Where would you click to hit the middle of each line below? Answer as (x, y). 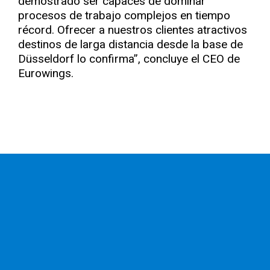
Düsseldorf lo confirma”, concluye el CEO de (129, 58)
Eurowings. (46, 73)
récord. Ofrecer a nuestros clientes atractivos (133, 30)
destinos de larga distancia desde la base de (130, 44)
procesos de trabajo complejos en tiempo (124, 15)
